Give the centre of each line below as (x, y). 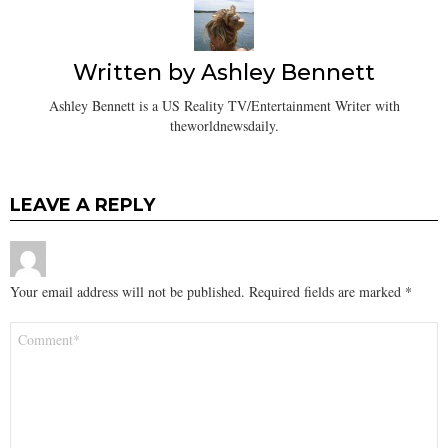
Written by (137, 73)
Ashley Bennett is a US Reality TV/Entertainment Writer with (224, 105)
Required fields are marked (327, 291)
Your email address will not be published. (127, 291)
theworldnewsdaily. (224, 125)
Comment (43, 329)
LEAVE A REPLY (82, 204)
